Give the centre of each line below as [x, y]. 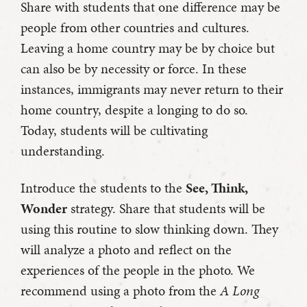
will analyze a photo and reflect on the [126, 250]
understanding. [63, 151]
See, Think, [217, 188]
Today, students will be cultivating [114, 131]
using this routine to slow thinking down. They [149, 229]
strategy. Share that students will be [166, 209]
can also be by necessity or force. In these [134, 69]
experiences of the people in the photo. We [138, 270]
